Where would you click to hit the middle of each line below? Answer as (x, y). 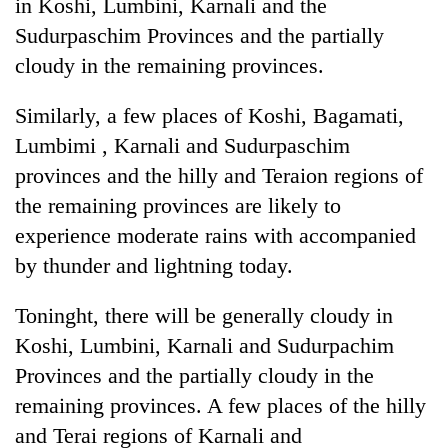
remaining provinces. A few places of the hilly (220, 405)
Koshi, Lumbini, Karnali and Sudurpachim (204, 345)
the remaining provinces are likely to (178, 205)
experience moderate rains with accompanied (215, 235)
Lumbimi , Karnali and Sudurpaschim (182, 145)
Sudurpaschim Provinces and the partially (199, 35)
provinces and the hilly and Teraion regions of (219, 175)
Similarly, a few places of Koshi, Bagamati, (209, 115)
